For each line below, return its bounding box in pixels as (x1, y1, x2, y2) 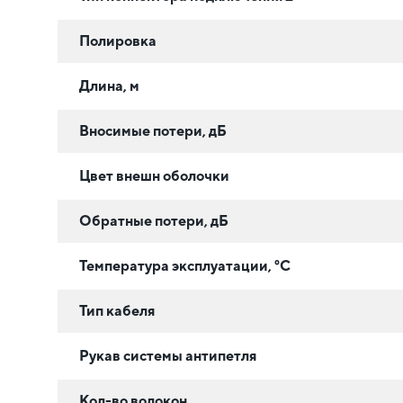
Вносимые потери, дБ (79, 121, 227, 139)
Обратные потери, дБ (79, 211, 228, 229)
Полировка (79, 31, 157, 49)
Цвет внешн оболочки (79, 166, 229, 184)
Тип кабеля (79, 301, 155, 319)
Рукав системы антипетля (79, 346, 256, 364)
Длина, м (79, 76, 139, 94)
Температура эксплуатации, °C (79, 256, 291, 274)
